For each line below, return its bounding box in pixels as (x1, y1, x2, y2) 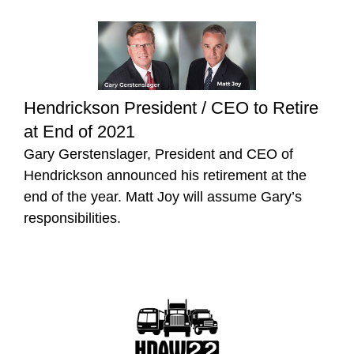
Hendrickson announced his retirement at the (24, 167, 307, 183)
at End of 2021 (24, 121, 135, 141)
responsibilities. (24, 209, 121, 226)
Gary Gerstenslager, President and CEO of (24, 145, 293, 162)
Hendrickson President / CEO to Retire (24, 97, 318, 118)
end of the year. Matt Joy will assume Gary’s (24, 188, 302, 205)
